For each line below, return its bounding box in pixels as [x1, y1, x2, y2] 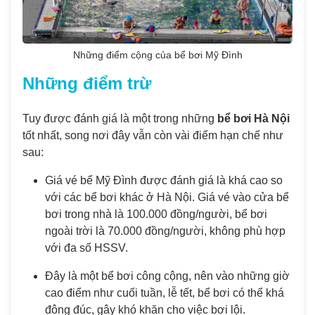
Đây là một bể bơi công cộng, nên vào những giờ [45, 270, 290, 283]
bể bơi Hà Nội [217, 112, 290, 125]
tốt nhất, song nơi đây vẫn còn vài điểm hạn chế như [22, 129, 283, 142]
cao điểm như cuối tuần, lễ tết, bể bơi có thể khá [45, 287, 284, 300]
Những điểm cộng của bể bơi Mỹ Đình [72, 50, 243, 61]
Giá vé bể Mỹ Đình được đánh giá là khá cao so [45, 174, 283, 187]
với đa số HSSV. [45, 242, 128, 255]
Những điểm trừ [22, 74, 151, 94]
